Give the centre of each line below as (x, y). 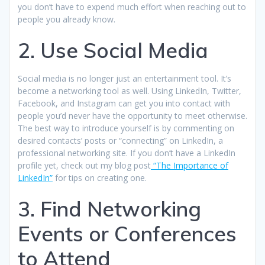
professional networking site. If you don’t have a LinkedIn (127, 153)
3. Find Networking (109, 209)
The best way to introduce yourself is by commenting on (126, 128)
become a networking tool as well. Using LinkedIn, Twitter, (130, 91)
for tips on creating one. (100, 177)
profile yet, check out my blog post (84, 165)
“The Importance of (190, 165)
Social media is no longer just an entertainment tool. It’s (125, 78)
